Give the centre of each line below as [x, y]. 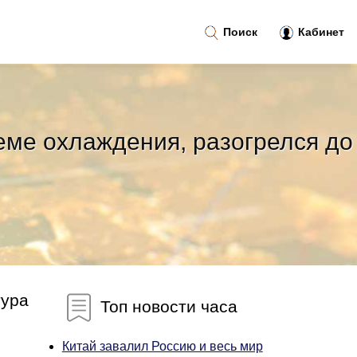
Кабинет [320, 32]
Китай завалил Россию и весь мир [162, 346]
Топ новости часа [166, 306]
